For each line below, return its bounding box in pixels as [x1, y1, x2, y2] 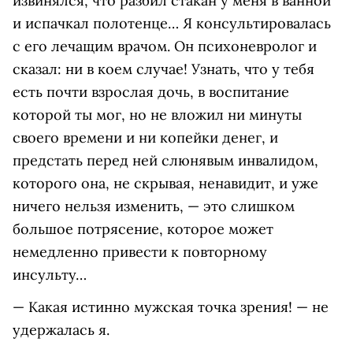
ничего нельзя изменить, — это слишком [13, 197, 295, 216]
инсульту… [13, 266, 87, 284]
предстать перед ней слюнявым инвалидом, [13, 151, 318, 170]
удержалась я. [13, 321, 110, 340]
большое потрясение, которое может [13, 220, 273, 239]
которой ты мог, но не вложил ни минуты [13, 106, 302, 124]
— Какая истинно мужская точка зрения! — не [13, 298, 329, 317]
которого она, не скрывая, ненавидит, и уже [13, 174, 318, 193]
